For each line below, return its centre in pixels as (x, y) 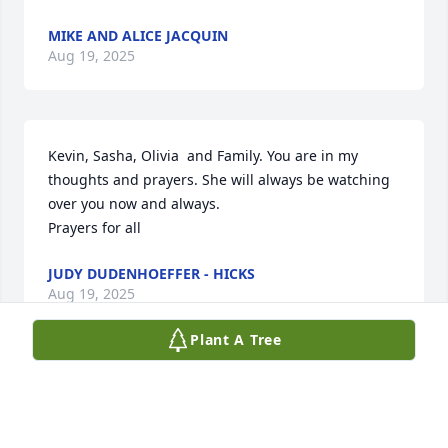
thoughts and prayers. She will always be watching (219, 179)
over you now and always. (134, 203)
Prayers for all (94, 227)
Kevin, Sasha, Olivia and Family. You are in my (203, 155)
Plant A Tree (236, 339)
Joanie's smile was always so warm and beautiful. (213, 393)
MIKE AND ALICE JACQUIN (138, 35)
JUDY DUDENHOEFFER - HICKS (151, 273)
